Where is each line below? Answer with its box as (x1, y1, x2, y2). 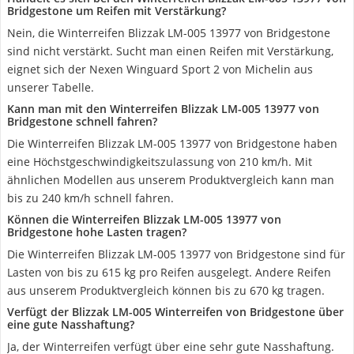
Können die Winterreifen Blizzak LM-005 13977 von (7, 212, 281, 227)
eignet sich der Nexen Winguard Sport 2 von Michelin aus (7, 62, 313, 77)
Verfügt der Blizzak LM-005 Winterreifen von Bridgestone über (7, 304, 344, 319)
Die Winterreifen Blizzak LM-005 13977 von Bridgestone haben (7, 136, 337, 151)
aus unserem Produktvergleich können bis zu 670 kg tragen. (7, 283, 325, 298)
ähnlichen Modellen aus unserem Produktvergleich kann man (7, 172, 334, 187)
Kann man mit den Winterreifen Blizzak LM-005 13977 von (7, 101, 319, 116)
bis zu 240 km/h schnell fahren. (7, 190, 174, 205)
